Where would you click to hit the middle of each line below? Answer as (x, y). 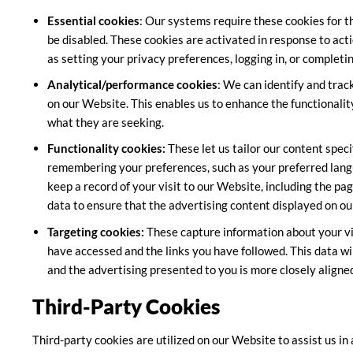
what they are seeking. (106, 123)
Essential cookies (94, 21)
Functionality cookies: (107, 149)
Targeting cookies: (96, 231)
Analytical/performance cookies (133, 85)
